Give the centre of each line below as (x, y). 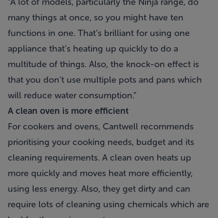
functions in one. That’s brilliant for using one (99, 33)
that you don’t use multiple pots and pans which (105, 80)
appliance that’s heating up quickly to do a (93, 49)
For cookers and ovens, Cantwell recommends (101, 127)
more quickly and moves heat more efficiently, (100, 173)
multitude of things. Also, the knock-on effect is (103, 64)
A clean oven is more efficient (68, 111)
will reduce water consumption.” (72, 95)
